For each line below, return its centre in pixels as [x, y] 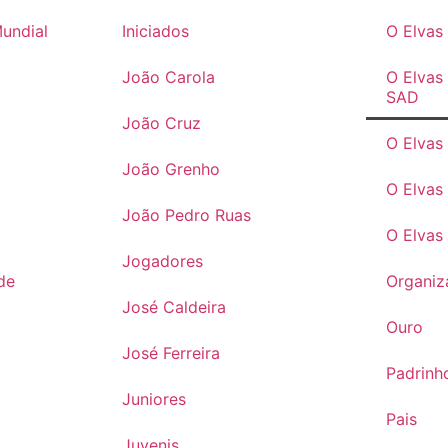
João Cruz [161, 123]
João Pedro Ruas [186, 215]
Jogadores [162, 261]
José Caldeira [173, 307]
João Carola [168, 77]
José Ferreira [170, 353]
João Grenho [170, 169]
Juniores [153, 399]
